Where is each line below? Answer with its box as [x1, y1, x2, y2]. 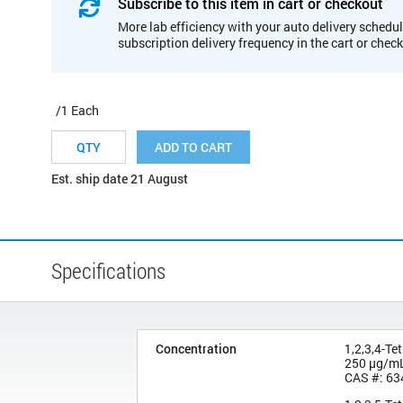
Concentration [156, 339, 237, 357]
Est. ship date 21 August [51, 169, 188, 187]
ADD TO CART [155, 138, 232, 156]
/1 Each [56, 101, 99, 119]
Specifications [51, 255, 166, 285]
